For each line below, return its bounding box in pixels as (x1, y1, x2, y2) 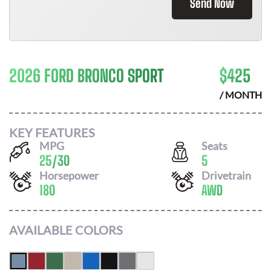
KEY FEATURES (9, 125, 95, 140)
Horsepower (39, 168, 99, 182)
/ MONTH (220, 89, 262, 100)
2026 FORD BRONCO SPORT (9, 65, 164, 86)
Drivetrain (201, 168, 251, 182)
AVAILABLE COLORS (9, 223, 123, 237)
